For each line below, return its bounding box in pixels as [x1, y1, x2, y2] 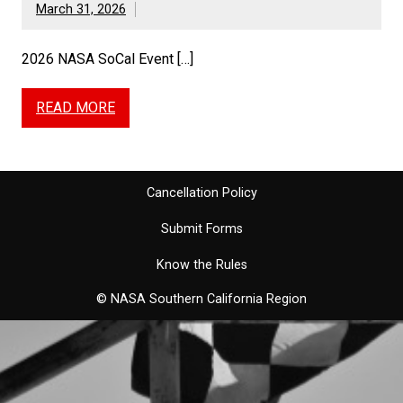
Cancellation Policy [146, 184, 257, 201]
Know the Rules [156, 256, 247, 273]
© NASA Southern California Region [96, 291, 307, 307]
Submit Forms [160, 220, 243, 237]
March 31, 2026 [36, 2, 126, 18]
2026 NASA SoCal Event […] [22, 49, 193, 67]
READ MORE [36, 99, 115, 117]
